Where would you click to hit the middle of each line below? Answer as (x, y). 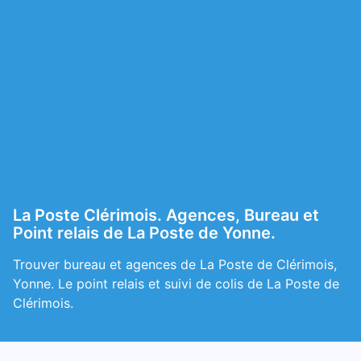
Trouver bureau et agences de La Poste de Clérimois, (175, 264)
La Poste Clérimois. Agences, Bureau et (166, 215)
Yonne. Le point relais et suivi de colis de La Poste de (176, 284)
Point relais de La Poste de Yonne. (144, 233)
